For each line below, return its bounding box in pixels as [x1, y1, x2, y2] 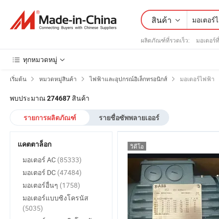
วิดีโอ [130, 142, 144, 150]
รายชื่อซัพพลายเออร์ [99, 114, 159, 122]
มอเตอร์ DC [22, 168, 57, 177]
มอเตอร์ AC [22, 155, 57, 164]
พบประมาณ [10, 93, 47, 103]
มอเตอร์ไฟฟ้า [180, 75, 215, 83]
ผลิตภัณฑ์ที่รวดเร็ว [141, 36, 188, 44]
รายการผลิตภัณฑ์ [23, 114, 76, 122]
